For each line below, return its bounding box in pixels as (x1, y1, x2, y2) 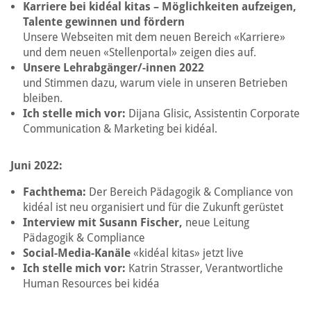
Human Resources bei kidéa (23, 277, 160, 290)
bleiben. (23, 92, 62, 105)
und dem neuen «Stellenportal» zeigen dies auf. (23, 46, 256, 59)
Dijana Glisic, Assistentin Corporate (126, 107, 300, 120)
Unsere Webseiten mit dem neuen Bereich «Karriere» (23, 31, 285, 44)
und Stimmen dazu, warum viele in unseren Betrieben (23, 76, 287, 90)
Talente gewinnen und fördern (23, 15, 185, 28)
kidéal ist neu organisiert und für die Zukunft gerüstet (23, 201, 283, 214)
